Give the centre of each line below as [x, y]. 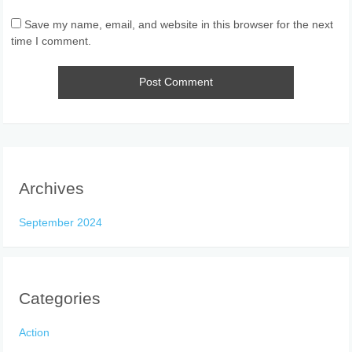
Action [35, 332]
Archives [52, 189]
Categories [60, 299]
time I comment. [51, 40]
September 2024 [61, 222]
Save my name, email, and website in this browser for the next [179, 24]
